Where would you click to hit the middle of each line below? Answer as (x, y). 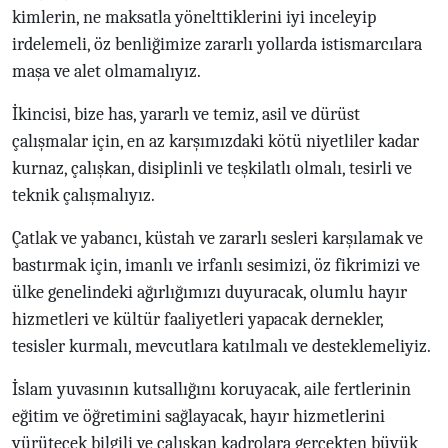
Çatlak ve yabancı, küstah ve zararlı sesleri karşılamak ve (217, 238)
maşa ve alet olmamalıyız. (106, 71)
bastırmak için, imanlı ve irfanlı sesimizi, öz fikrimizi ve (216, 265)
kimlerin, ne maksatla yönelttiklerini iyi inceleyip (194, 17)
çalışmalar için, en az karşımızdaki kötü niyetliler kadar (215, 141)
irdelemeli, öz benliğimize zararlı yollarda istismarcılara (217, 44)
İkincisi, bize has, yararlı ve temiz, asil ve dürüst (186, 114)
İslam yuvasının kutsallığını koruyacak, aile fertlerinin (211, 389)
